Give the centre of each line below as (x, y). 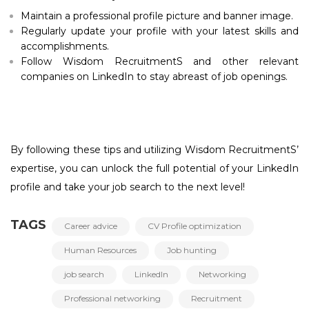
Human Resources (100, 250)
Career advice (91, 226)
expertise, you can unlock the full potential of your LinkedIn (154, 169)
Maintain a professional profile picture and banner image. (157, 16)
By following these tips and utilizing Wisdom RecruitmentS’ (154, 150)
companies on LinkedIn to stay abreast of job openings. (154, 77)
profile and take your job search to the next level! (128, 187)
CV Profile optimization (195, 226)
